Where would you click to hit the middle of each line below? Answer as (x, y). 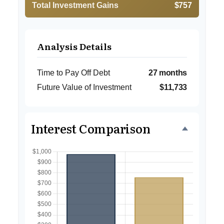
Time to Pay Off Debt (73, 73)
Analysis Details (74, 46)
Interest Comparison (91, 128)
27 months (167, 73)
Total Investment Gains (75, 5)
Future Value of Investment (84, 87)
